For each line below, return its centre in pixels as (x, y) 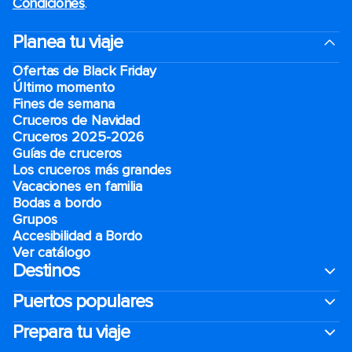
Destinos (46, 271)
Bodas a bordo (59, 203)
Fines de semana (64, 104)
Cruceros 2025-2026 (79, 137)
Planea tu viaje (68, 42)
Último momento (64, 88)
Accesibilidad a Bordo (77, 236)
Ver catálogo (51, 253)
